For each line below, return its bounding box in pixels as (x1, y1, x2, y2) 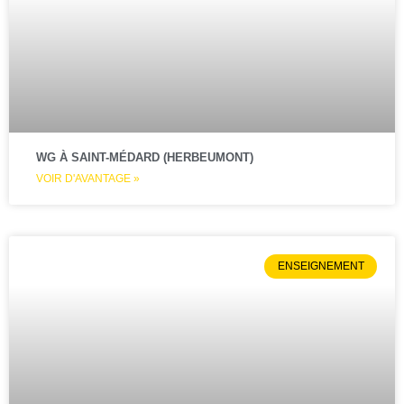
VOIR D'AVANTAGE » (36, 172, 140, 186)
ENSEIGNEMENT (277, 260, 364, 273)
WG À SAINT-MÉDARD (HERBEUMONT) (36, 151, 253, 165)
